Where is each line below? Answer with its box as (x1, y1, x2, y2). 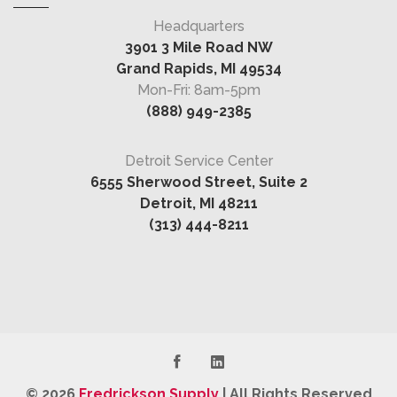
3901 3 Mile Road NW (124, 38, 273, 56)
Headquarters (152, 17, 245, 35)
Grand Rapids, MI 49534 (115, 59, 282, 77)
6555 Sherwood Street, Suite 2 (90, 173, 307, 191)
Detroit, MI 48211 (139, 194, 258, 212)
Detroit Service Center (124, 152, 273, 169)
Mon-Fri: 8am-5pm (136, 81, 261, 98)
